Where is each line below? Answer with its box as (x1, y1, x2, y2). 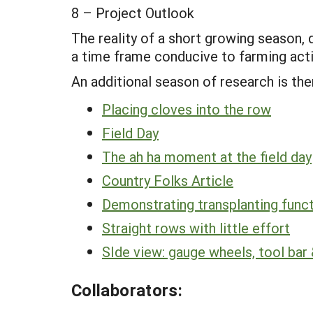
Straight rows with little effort (102, 219, 290, 237)
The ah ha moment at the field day (102, 147, 312, 166)
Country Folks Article (102, 171, 233, 189)
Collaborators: (71, 279, 183, 301)
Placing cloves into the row (102, 100, 271, 118)
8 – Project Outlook (71, 3, 194, 22)
